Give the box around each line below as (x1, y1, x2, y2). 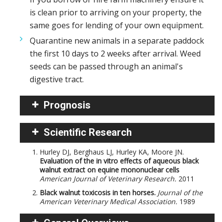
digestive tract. (30, 74, 84, 85)
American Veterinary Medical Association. (40, 197, 177, 206)
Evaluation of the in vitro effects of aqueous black (40, 156, 199, 166)
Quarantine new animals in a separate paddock (30, 35, 204, 46)
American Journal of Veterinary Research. (40, 174, 176, 183)
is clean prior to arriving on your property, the (30, 7, 202, 18)
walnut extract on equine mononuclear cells (40, 165, 179, 174)
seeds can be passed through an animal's (30, 61, 183, 72)
